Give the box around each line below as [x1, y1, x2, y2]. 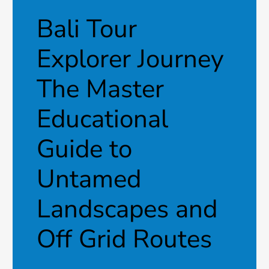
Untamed [37, 162, 141, 197]
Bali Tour [37, 12, 137, 47]
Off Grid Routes [37, 222, 212, 257]
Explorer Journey [37, 42, 224, 77]
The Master [37, 72, 164, 107]
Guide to [37, 132, 132, 167]
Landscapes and [37, 192, 217, 227]
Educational [37, 102, 168, 137]
